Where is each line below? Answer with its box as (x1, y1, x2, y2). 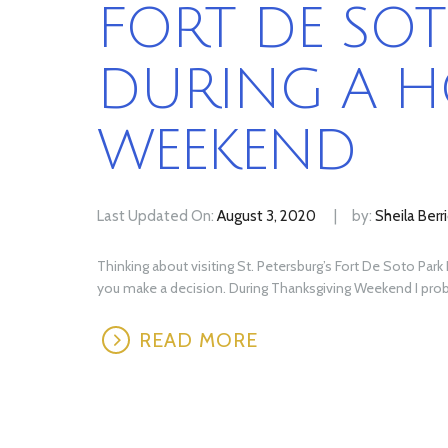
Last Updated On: (97, 206, 217, 225)
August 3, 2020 (217, 206, 316, 225)
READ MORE (139, 327, 258, 352)
